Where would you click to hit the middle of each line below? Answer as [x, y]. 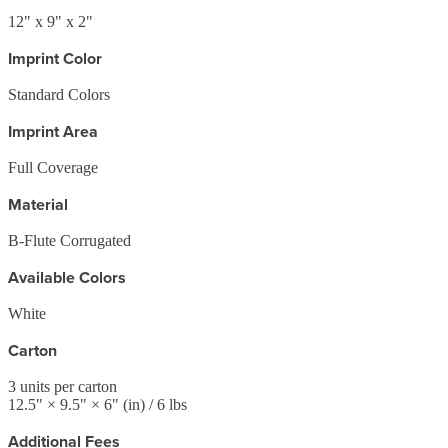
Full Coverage [53, 167]
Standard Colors [59, 94]
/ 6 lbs [166, 404]
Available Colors [67, 277]
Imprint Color [55, 58]
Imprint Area [53, 131]
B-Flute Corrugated [69, 240]
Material [38, 204]
